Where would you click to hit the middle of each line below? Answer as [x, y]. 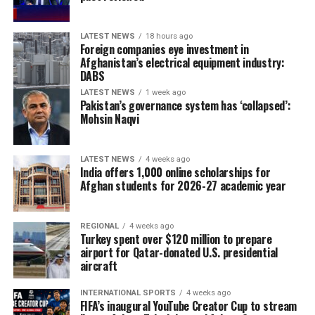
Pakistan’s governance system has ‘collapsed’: [185, 105]
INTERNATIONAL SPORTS [128, 293]
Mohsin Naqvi [109, 119]
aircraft [99, 266]
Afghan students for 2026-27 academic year [183, 186]
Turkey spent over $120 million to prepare [176, 239]
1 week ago [165, 92]
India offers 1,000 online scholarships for [175, 172]
